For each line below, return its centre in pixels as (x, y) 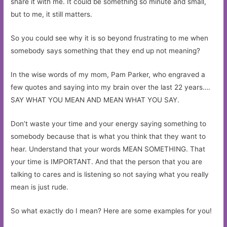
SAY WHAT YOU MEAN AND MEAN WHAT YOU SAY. (95, 100)
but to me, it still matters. (52, 14)
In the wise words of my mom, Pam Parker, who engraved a (108, 74)
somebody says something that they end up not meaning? (106, 50)
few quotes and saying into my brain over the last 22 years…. (111, 87)
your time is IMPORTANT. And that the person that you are (107, 161)
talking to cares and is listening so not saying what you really (110, 174)
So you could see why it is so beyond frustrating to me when (110, 38)
